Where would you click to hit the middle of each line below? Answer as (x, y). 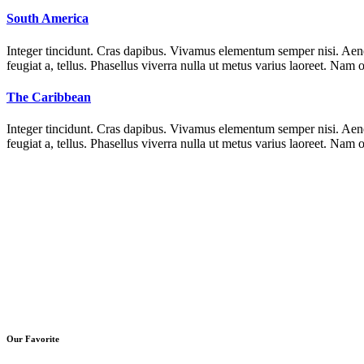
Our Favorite (33, 339)
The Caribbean (49, 97)
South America (48, 19)
